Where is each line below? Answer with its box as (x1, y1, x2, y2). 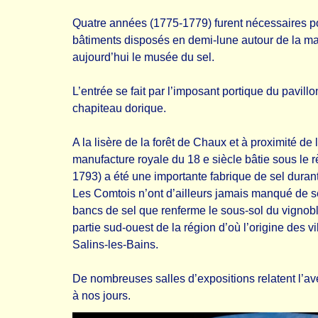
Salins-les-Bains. (72, 238, 158, 251)
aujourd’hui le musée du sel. (72, 51, 214, 63)
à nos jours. (72, 290, 131, 302)
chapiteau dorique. (72, 102, 166, 114)
